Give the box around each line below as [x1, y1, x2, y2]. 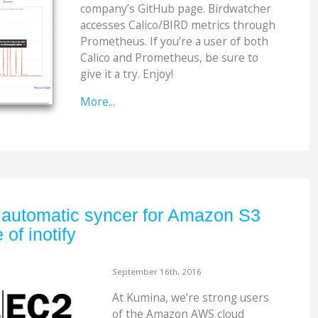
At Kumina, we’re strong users [111, 290, 269, 306]
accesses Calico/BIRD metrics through [80, 17, 276, 33]
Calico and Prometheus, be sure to [80, 50, 259, 66]
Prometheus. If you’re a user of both [80, 33, 269, 50]
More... [80, 93, 116, 109]
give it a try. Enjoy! [80, 66, 174, 82]
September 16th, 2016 [111, 265, 202, 277]
